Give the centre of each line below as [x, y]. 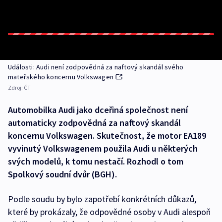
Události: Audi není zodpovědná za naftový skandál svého [96, 67]
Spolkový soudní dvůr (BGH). [62, 174]
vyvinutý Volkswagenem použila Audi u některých [103, 148]
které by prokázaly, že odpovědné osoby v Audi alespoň [109, 212]
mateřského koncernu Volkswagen [61, 77]
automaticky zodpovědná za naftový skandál [94, 123]
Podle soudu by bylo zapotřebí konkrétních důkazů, [102, 199]
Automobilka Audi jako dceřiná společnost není [98, 110]
